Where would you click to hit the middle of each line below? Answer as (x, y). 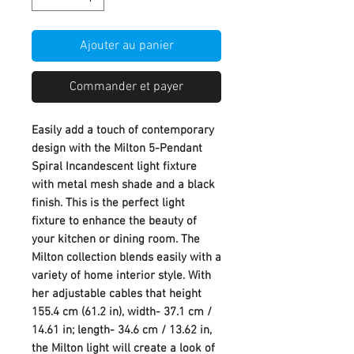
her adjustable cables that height (117, 294)
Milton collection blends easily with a (126, 257)
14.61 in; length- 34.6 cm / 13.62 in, (122, 330)
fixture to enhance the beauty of (114, 221)
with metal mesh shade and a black (123, 185)
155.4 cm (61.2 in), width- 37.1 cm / (122, 312)
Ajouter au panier (126, 45)
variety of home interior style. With (121, 275)
